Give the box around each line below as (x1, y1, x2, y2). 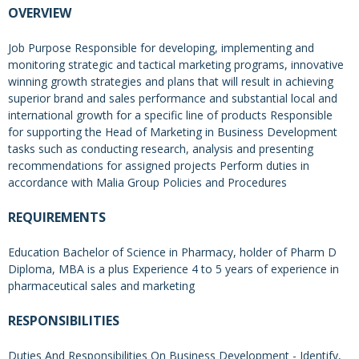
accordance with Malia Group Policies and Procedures (8, 175, 287, 191)
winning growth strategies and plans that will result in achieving (8, 74, 333, 90)
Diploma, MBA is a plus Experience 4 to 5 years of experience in (8, 261, 339, 277)
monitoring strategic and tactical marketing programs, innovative (8, 57, 344, 73)
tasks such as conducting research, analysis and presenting (8, 141, 313, 157)
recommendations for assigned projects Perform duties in (8, 158, 309, 174)
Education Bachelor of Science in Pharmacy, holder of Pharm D (8, 244, 337, 260)
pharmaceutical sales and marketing (8, 278, 195, 294)
